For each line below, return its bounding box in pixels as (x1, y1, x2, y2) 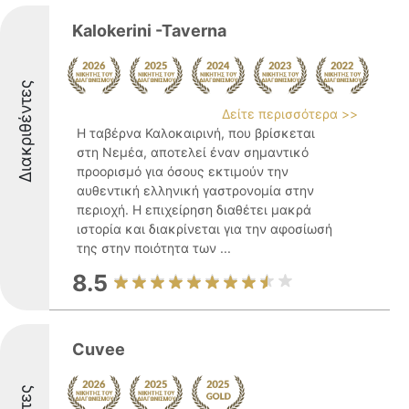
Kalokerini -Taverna (72, 21, 226, 40)
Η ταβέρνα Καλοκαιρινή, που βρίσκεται (77, 125, 315, 141)
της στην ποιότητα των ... (77, 240, 231, 256)
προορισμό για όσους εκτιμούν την (77, 163, 288, 179)
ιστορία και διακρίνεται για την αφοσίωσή (77, 221, 332, 236)
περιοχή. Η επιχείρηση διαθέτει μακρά (77, 202, 311, 217)
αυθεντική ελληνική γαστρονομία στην (77, 183, 314, 198)
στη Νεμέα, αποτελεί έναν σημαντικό (77, 144, 309, 160)
